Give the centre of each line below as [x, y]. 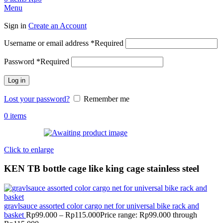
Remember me [107, 99]
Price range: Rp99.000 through [149, 215]
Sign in [16, 25]
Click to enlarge [29, 149]
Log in [17, 80]
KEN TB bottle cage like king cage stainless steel [102, 169]
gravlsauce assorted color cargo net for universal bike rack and [102, 206]
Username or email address [47, 43]
